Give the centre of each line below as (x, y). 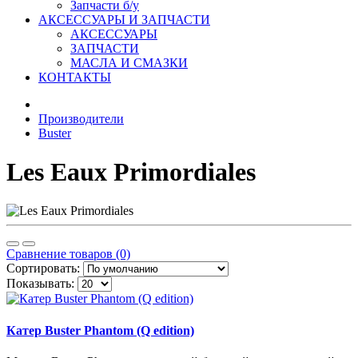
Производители (81, 118)
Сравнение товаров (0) (68, 254)
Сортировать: (43, 268)
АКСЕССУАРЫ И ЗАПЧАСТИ (124, 19)
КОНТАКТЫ (75, 77)
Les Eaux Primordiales (131, 172)
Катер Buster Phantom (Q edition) (100, 330)
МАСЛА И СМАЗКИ (129, 62)
